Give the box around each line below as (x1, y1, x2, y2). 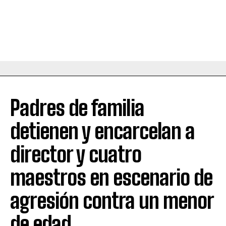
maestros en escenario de (10, 165, 212, 191)
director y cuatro (10, 142, 141, 167)
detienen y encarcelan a (10, 119, 195, 144)
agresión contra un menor (10, 188, 213, 214)
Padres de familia (10, 95, 144, 121)
